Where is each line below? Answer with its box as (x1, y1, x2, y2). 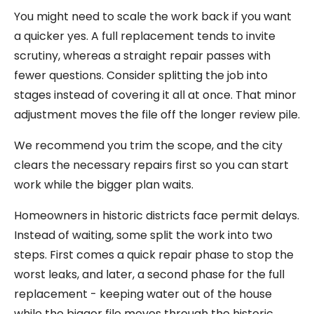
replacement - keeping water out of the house (14, 286, 272, 303)
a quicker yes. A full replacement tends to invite (14, 28, 275, 45)
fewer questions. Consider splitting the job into (14, 67, 268, 84)
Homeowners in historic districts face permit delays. (14, 207, 299, 224)
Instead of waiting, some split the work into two (14, 227, 273, 244)
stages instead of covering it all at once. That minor (14, 87, 296, 104)
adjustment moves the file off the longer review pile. (14, 107, 300, 123)
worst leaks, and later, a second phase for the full (14, 266, 285, 283)
